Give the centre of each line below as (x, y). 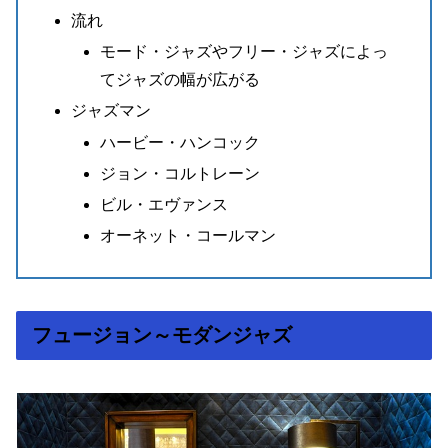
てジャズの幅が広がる (180, 80)
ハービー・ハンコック (180, 142)
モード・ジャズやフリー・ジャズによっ (244, 52)
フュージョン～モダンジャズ (162, 335)
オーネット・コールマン (188, 236)
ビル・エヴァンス (164, 204)
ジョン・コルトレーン (180, 173)
